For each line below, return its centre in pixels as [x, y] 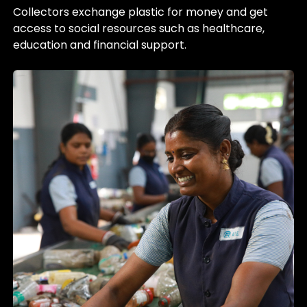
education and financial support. [100, 45]
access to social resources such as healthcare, [139, 28]
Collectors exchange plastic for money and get [141, 12]
